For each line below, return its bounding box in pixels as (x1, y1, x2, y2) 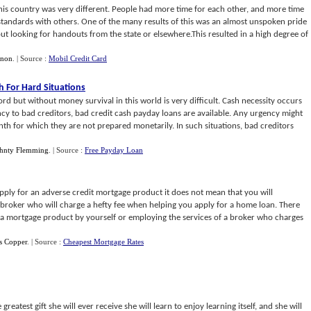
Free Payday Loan (85, 146, 143, 154)
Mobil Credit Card (49, 54, 107, 62)
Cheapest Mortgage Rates (63, 237, 144, 246)
